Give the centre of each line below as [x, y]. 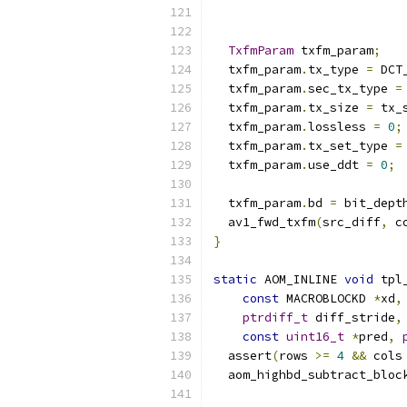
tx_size [337, 108]
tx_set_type [352, 146]
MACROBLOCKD [326, 298]
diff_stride [352, 318]
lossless [341, 127]
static [235, 279]
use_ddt [337, 165]
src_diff [352, 222]
